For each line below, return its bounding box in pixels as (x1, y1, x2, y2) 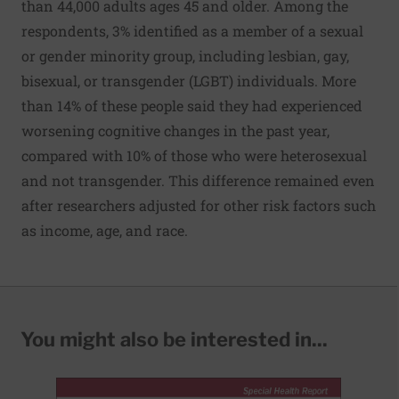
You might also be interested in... (20, 328, 328, 351)
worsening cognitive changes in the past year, (21, 121, 330, 140)
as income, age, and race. (21, 221, 188, 240)
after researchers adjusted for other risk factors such (21, 196, 376, 215)
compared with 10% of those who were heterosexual (21, 146, 367, 165)
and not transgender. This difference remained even (21, 171, 375, 190)
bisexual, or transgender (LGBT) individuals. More (21, 71, 356, 90)
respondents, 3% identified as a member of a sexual (21, 21, 363, 40)
